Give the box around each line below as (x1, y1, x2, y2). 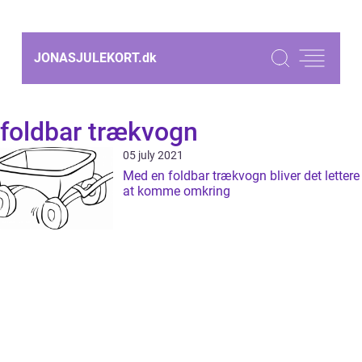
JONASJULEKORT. (34, 50, 142, 65)
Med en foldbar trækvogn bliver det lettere (123, 168, 360, 183)
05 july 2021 (123, 149, 183, 162)
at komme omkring (123, 183, 230, 199)
